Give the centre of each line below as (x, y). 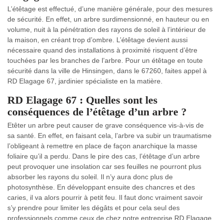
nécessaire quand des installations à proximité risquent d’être (102, 50)
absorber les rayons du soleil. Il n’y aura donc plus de (90, 177)
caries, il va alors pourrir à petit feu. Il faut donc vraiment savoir (105, 197)
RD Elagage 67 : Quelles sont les (82, 100)
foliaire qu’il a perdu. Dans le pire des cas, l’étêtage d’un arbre (104, 156)
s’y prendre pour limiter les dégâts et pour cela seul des (94, 207)
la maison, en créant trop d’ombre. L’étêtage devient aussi (97, 40)
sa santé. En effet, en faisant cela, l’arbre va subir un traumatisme (110, 135)
